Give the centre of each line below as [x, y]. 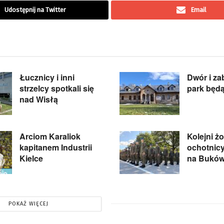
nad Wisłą [39, 99]
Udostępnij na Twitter [35, 10]
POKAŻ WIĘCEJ [28, 203]
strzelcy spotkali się [57, 88]
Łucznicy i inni [47, 77]
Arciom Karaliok [50, 136]
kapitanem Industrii [56, 147]
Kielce [31, 158]
